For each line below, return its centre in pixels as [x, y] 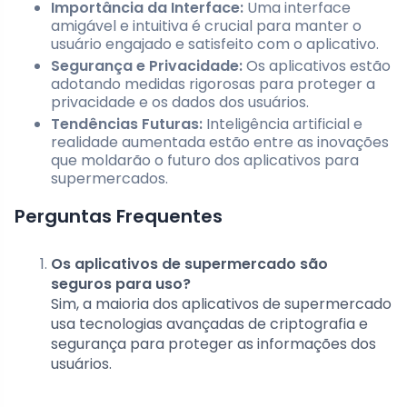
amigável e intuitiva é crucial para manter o [206, 26]
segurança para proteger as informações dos [213, 344]
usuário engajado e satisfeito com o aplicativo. [215, 45]
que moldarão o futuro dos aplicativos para [205, 161]
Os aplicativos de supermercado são [189, 264]
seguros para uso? [121, 284]
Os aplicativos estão [317, 66]
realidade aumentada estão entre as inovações [220, 143]
